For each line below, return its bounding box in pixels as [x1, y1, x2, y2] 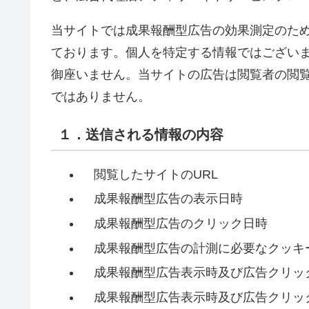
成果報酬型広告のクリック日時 [81, 216, 268, 230]
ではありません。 [51, 89, 150, 103]
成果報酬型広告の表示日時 [81, 192, 243, 206]
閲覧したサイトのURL [81, 167, 218, 181]
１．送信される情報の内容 [58, 126, 223, 142]
